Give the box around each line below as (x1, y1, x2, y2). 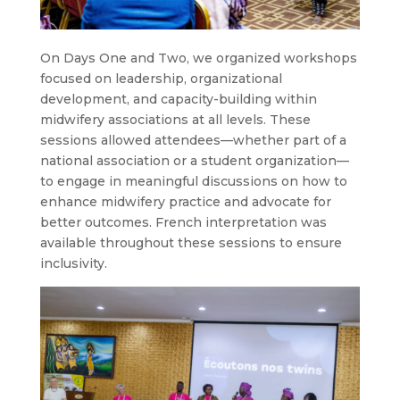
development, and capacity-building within (39, 91, 317, 108)
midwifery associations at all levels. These (39, 112, 311, 129)
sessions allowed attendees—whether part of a (39, 132, 346, 149)
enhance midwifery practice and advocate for (39, 194, 331, 211)
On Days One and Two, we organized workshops (39, 50, 357, 67)
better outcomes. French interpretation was (39, 214, 327, 231)
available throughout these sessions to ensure (39, 235, 342, 252)
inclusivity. (39, 255, 107, 272)
